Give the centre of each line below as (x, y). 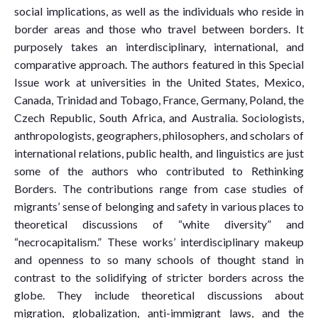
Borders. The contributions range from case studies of (159, 188)
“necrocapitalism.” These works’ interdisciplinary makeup (159, 241)
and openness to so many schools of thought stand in (159, 259)
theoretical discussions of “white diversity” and (159, 224)
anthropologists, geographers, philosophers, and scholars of (159, 135)
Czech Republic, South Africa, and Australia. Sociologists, (159, 117)
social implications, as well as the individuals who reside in (159, 11)
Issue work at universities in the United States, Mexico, (159, 82)
